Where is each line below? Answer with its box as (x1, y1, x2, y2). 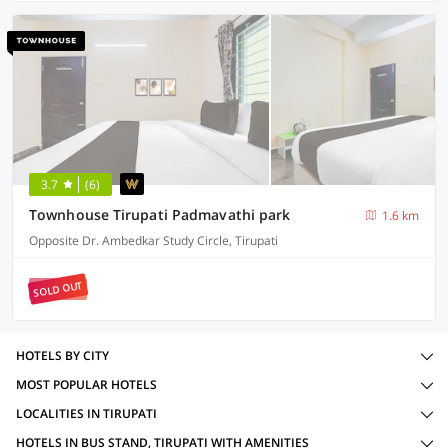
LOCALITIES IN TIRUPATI (16, 405, 157, 422)
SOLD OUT (32, 277, 84, 301)
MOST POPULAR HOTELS (16, 376, 157, 393)
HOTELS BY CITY (16, 347, 109, 364)
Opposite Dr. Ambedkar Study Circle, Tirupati (29, 232, 278, 249)
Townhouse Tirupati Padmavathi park (29, 205, 291, 224)
